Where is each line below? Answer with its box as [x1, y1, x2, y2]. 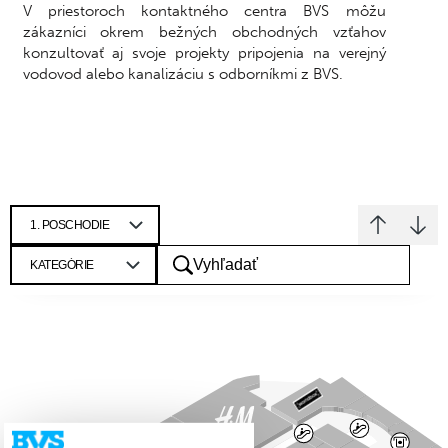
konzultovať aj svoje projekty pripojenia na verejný [22, 43, 386, 62]
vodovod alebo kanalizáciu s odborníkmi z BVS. [22, 64, 343, 83]
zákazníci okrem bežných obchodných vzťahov [22, 22, 386, 41]
